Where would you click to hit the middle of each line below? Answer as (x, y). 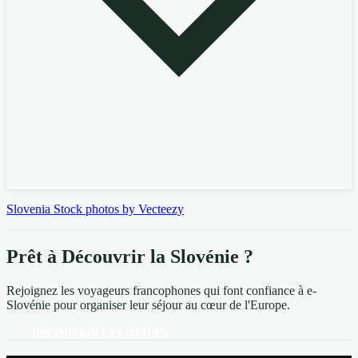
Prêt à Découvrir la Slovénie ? (130, 257)
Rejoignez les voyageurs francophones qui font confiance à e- (161, 291)
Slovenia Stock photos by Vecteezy (95, 209)
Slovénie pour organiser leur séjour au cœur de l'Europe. (148, 305)
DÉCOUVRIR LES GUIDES (100, 334)
